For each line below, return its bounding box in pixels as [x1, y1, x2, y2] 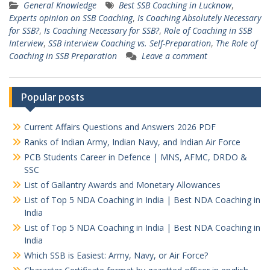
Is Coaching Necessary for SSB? [44, 25, 159, 37]
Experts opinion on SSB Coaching [9, 12, 133, 24]
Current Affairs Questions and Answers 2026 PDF [24, 121, 216, 133]
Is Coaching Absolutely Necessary [137, 12, 261, 24]
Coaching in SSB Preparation [9, 50, 117, 62]
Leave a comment [142, 50, 207, 62]
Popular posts [21, 91, 84, 104]
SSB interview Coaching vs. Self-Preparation [48, 37, 211, 49]
